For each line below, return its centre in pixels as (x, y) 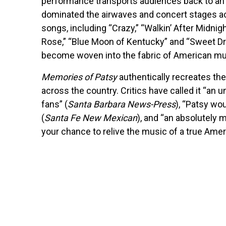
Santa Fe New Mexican (91, 118)
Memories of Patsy (79, 77)
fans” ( (54, 104)
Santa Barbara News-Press (122, 104)
